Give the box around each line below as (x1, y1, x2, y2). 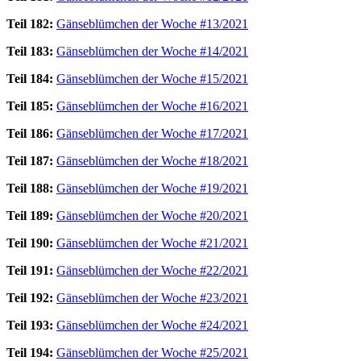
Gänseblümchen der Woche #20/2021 (56, 208, 248, 222)
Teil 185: (6, 98, 53, 113)
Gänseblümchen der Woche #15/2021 (56, 71, 248, 85)
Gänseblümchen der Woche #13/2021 (56, 16, 248, 31)
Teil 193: (6, 317, 53, 332)
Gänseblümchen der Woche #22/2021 (56, 263, 248, 277)
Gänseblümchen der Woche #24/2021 (56, 317, 248, 332)
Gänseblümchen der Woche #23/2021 (56, 290, 248, 305)
